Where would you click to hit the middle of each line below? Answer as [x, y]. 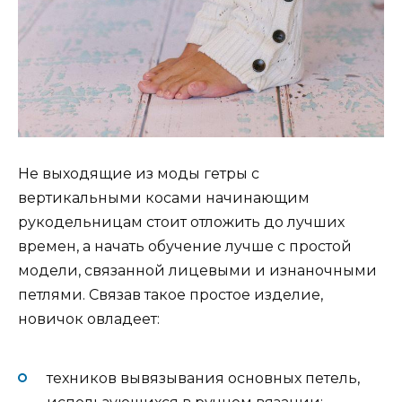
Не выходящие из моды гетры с [139, 174]
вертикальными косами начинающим [164, 198]
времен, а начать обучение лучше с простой [185, 247]
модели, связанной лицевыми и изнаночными [197, 271]
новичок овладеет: [89, 319]
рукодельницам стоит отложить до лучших [181, 223]
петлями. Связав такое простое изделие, [170, 295]
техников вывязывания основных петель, [203, 378]
